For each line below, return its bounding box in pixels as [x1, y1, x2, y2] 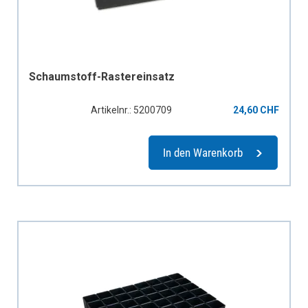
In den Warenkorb [163, 145, 243, 159]
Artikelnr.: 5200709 [90, 104, 172, 115]
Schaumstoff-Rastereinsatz [29, 69, 175, 83]
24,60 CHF [233, 104, 279, 115]
